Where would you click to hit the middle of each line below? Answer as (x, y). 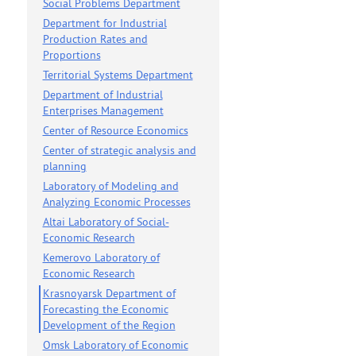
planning (64, 166)
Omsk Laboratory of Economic (115, 345)
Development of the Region (109, 325)
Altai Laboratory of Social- (106, 222)
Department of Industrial (103, 95)
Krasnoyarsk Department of (109, 293)
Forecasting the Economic (105, 309)
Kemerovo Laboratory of (101, 257)
